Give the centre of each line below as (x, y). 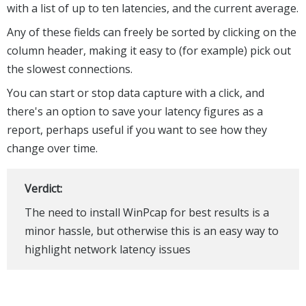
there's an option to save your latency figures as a (135, 111)
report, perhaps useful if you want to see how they (137, 129)
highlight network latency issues (107, 249)
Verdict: (43, 188)
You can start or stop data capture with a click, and (136, 93)
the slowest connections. (70, 69)
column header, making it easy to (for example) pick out (149, 50)
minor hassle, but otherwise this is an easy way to (151, 231)
